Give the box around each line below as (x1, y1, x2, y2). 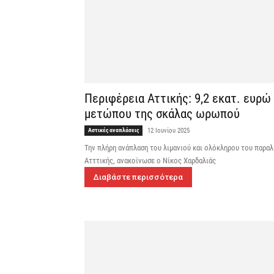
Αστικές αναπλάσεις (88, 127, 139, 134)
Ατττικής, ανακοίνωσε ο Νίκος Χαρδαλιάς (84, 156, 216, 166)
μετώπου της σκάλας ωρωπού (84, 106, 240, 122)
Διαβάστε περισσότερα (94, 172, 183, 182)
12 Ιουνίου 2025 (147, 127, 190, 135)
